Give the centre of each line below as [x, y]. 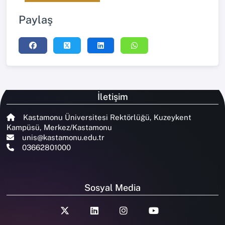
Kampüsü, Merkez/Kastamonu [59, 127]
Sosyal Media [113, 187]
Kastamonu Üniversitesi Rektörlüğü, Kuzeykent [106, 117]
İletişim [113, 96]
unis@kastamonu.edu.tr [62, 137]
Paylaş [36, 20]
